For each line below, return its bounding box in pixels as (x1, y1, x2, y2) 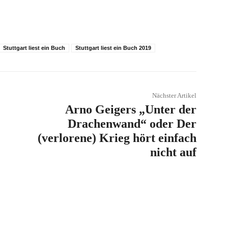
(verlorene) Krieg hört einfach (37, 131, 196, 145)
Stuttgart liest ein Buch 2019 (75, 44, 151, 51)
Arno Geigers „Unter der (65, 102, 196, 116)
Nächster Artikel (152, 91, 196, 99)
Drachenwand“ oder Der (67, 117, 196, 130)
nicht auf (150, 145, 196, 159)
